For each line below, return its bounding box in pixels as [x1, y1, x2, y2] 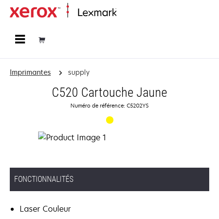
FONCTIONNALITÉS [14, 175, 73, 184]
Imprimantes [10, 67, 51, 77]
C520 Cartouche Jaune [52, 85, 167, 100]
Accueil [116, 9, 135, 17]
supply [67, 67, 89, 77]
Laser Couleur [20, 203, 71, 214]
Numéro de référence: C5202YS [70, 102, 149, 109]
